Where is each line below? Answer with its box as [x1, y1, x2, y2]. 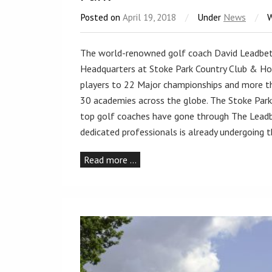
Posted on [80, 10, 123, 23]
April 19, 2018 [123, 10, 176, 23]
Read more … [84, 153, 137, 166]
